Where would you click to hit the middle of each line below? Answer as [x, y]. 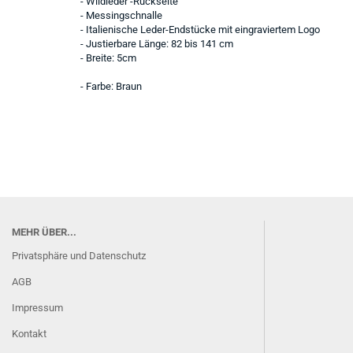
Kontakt [29, 334]
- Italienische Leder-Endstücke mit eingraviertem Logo [200, 30]
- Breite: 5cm [108, 58]
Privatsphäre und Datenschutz [79, 256]
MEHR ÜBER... [44, 232]
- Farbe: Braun [111, 86]
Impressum [37, 308]
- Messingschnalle [121, 15]
